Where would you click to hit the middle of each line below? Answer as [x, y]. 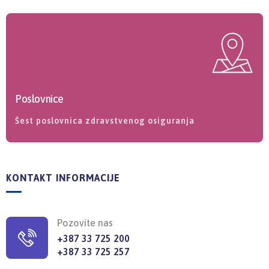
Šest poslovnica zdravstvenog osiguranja [105, 121]
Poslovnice [39, 99]
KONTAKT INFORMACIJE [63, 178]
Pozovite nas [85, 223]
